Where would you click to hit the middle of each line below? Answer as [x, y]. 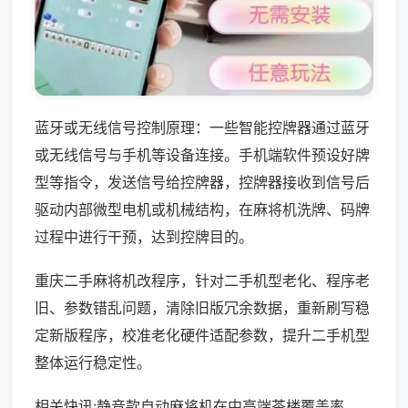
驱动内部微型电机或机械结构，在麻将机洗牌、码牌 [202, 209]
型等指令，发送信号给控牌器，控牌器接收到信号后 [202, 182]
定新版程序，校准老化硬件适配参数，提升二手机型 [202, 335]
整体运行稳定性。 [93, 362]
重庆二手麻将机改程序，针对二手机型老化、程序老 [202, 280]
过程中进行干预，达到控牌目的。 [144, 236]
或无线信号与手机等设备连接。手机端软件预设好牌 [202, 154]
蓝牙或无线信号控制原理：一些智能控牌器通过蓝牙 [202, 127]
